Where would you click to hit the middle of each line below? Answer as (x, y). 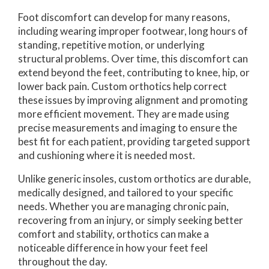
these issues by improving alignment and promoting (133, 100)
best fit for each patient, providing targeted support (134, 141)
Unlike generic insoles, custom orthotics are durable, (134, 178)
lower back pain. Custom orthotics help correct (122, 86)
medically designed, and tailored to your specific (125, 192)
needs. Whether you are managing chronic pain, (123, 206)
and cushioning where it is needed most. (107, 155)
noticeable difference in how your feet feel (113, 247)
